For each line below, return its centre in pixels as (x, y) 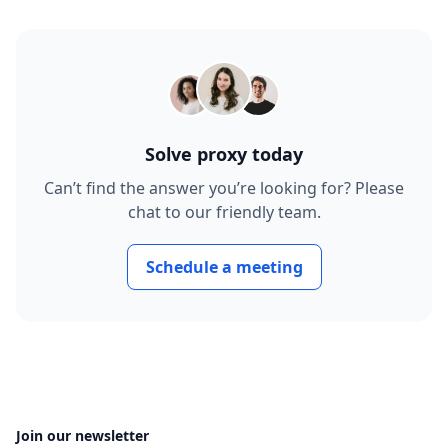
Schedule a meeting (224, 267)
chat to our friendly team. (224, 212)
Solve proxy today (224, 154)
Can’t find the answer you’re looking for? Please (224, 188)
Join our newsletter (82, 435)
